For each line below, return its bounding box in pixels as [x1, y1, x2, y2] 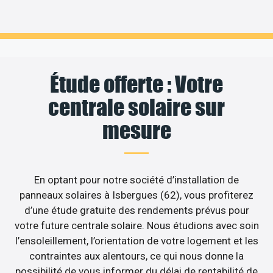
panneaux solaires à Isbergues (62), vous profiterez [19, 188, 253, 201]
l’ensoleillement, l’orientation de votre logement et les [15, 234, 258, 247]
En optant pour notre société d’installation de [34, 173, 239, 186]
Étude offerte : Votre [50, 70, 223, 97]
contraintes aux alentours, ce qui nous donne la [29, 249, 244, 262]
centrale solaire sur [48, 93, 225, 121]
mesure [102, 116, 171, 144]
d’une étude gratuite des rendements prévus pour [24, 204, 249, 216]
